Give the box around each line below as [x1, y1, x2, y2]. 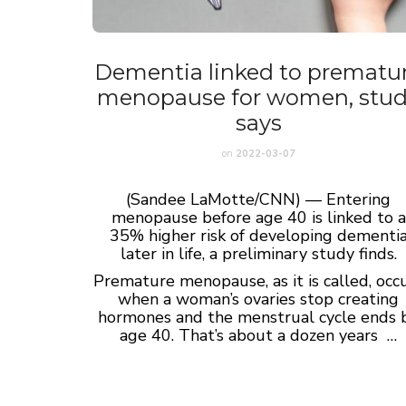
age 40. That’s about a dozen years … [120, 324, 398, 346]
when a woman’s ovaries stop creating [118, 287, 400, 310]
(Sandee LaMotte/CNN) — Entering [126, 188, 391, 210]
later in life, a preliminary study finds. [120, 242, 397, 265]
